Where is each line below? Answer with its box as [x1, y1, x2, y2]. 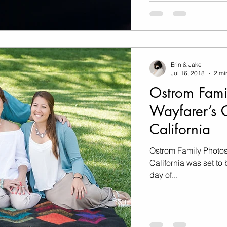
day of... [149, 170, 178, 180]
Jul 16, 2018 [171, 69, 205, 78]
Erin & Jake [171, 61, 202, 69]
